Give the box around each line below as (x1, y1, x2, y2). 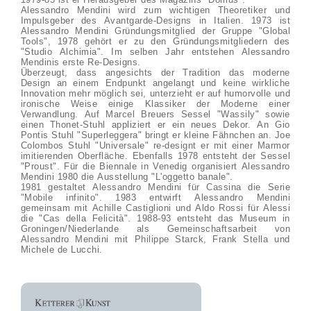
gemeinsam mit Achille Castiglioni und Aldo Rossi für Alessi (20, 203, 291, 213)
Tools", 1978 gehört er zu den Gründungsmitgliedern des (20, 36, 290, 47)
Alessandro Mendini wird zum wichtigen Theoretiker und (20, 5, 291, 15)
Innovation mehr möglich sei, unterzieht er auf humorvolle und (20, 88, 291, 99)
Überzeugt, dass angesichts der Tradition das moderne (20, 67, 290, 78)
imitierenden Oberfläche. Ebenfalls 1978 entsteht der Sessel (20, 151, 291, 161)
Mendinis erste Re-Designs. (20, 57, 144, 67)
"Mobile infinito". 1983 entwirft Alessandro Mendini (20, 192, 291, 203)
